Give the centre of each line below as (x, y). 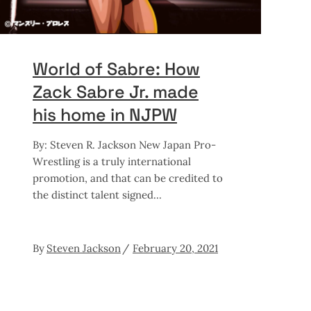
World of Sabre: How (116, 68)
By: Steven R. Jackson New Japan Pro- (124, 144)
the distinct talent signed (93, 194)
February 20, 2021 (175, 248)
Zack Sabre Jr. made (116, 91)
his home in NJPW (105, 114)
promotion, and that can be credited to (128, 178)
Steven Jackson (84, 248)
